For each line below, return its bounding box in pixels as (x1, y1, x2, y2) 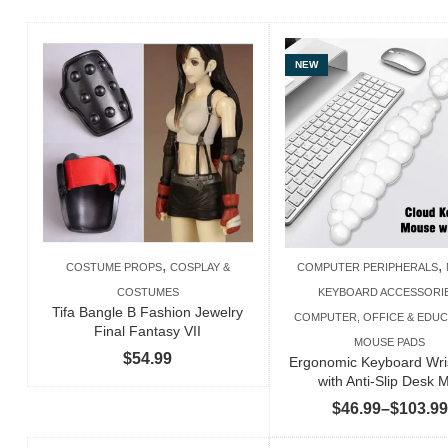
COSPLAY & (169, 260, 230, 273)
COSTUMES (116, 285, 179, 298)
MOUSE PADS (354, 335, 426, 348)
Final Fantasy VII (94, 322, 202, 339)
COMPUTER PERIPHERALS (296, 260, 438, 273)
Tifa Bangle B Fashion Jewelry (52, 303, 244, 320)
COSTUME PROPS (65, 260, 162, 273)
